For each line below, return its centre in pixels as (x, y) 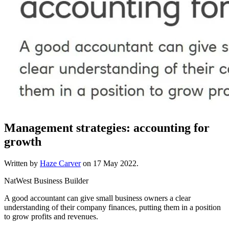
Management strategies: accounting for (107, 128)
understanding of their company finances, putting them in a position (112, 207)
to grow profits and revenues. (51, 216)
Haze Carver (60, 163)
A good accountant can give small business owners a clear (97, 198)
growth (23, 141)
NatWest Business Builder (46, 180)
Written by (22, 163)
